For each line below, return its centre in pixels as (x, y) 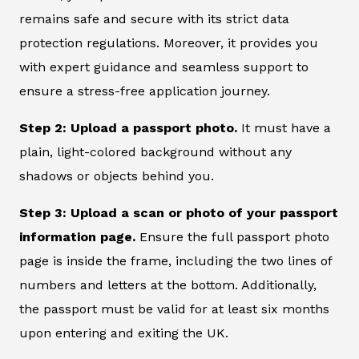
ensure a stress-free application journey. (145, 91)
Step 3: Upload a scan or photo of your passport (179, 213)
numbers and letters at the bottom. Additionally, (168, 285)
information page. (77, 237)
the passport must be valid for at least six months (174, 309)
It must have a (286, 128)
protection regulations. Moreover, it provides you (169, 43)
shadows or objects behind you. (117, 176)
